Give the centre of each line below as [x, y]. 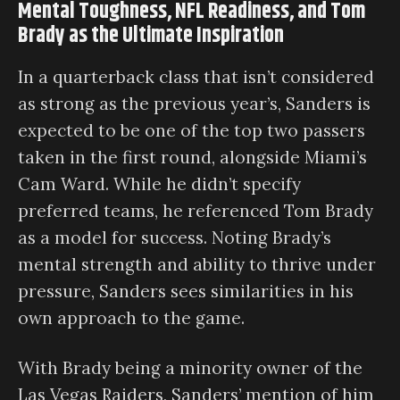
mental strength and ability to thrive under [197, 264]
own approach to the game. [131, 317]
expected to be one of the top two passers [192, 130]
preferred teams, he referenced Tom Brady [196, 210]
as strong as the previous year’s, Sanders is [194, 103]
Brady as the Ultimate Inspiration [151, 35]
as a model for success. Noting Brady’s [175, 237]
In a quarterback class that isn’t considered [196, 76]
